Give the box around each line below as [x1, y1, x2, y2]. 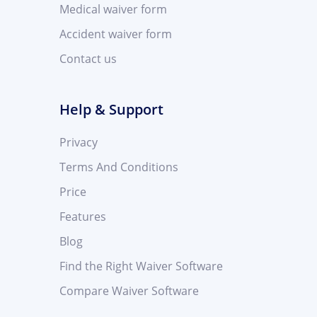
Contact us [59, 51, 117, 67]
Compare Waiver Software [59, 283, 199, 299]
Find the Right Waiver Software [59, 258, 223, 275]
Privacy [59, 134, 98, 151]
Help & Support [59, 100, 163, 120]
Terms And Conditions [59, 159, 178, 175]
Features [59, 209, 106, 225]
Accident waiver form [59, 26, 172, 42]
